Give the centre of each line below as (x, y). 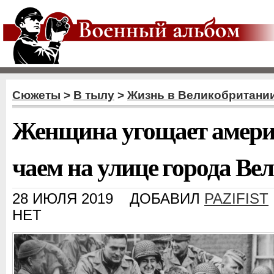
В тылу (94, 95)
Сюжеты (36, 95)
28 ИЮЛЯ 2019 (63, 199)
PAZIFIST (236, 199)
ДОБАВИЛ (167, 199)
